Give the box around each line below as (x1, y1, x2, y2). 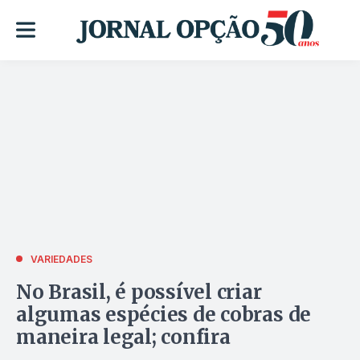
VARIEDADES (31, 252, 92, 265)
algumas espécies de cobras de (16, 301, 312, 327)
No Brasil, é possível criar (16, 279, 262, 305)
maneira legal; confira (16, 324, 231, 350)
